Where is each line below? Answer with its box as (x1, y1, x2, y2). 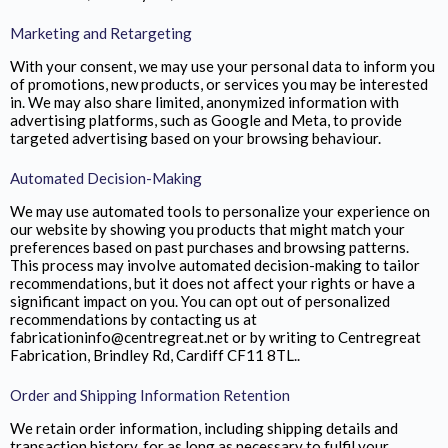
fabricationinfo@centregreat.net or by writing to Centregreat (10, 327, 421, 346)
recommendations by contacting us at (10, 309, 257, 328)
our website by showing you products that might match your (10, 219, 405, 238)
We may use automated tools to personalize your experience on (10, 201, 430, 220)
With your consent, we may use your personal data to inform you (10, 56, 435, 75)
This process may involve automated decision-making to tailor (10, 255, 420, 274)
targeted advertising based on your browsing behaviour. (10, 128, 381, 147)
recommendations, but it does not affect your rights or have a (10, 273, 415, 292)
